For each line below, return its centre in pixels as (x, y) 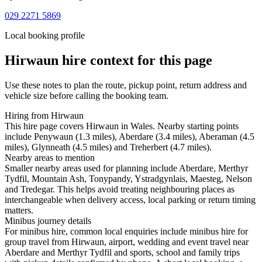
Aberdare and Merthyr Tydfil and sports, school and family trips (122, 253)
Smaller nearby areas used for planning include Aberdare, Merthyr (126, 168)
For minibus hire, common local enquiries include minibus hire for (126, 232)
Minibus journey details (48, 221)
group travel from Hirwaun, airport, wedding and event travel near (127, 242)
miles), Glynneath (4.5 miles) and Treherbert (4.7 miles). (108, 147)
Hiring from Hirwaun (44, 116)
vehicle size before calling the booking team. (87, 96)
